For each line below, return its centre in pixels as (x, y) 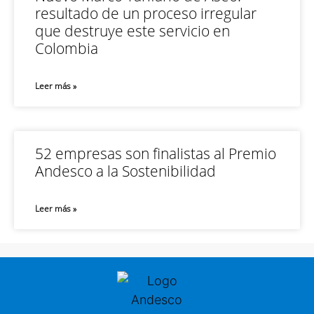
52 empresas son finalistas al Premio (156, 153)
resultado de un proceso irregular (146, 13)
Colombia (67, 48)
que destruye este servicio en (132, 30)
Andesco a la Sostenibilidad (125, 171)
